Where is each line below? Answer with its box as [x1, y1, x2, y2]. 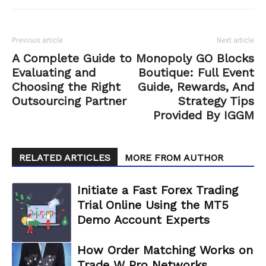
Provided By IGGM [153, 108, 254, 123]
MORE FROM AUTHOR [125, 152, 223, 164]
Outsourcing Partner [12, 94, 126, 109]
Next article [217, 36, 254, 45]
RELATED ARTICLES [19, 152, 110, 164]
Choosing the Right [12, 80, 121, 94]
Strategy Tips [178, 94, 254, 109]
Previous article [12, 36, 63, 45]
